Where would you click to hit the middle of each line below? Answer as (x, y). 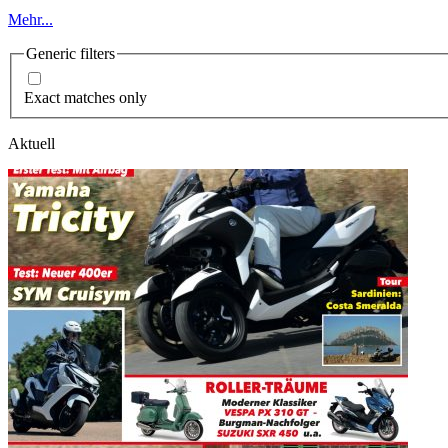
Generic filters (70, 53)
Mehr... (30, 19)
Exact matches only (85, 97)
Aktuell (31, 143)
